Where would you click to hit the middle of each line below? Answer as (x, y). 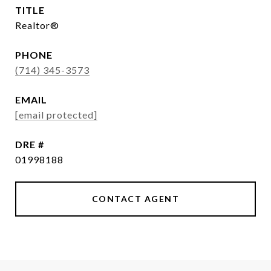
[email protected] (56, 115)
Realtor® (37, 25)
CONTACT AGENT (135, 199)
